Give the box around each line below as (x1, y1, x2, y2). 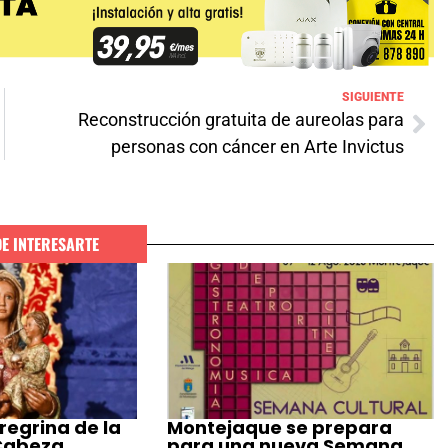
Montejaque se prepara (167, 414, 393, 440)
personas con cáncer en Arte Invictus (111, 136, 404, 158)
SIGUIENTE (342, 90, 404, 105)
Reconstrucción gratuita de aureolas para (78, 109, 404, 131)
